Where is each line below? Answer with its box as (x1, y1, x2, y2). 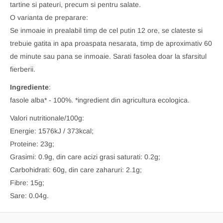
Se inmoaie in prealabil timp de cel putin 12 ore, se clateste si (10, 26, 203, 34)
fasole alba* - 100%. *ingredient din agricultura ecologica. (10, 96, 190, 104)
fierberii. (10, 65, 35, 73)
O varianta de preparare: (10, 13, 88, 21)
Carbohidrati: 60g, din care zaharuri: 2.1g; (10, 165, 142, 174)
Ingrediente (10, 83, 49, 91)
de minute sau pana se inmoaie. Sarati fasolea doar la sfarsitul (10, 52, 207, 60)
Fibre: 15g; (10, 178, 44, 187)
